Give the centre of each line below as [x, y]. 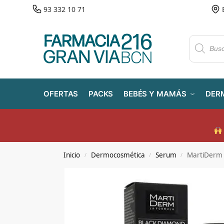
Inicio [72, 155]
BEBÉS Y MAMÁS [155, 94]
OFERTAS [61, 94]
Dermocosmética [118, 155]
